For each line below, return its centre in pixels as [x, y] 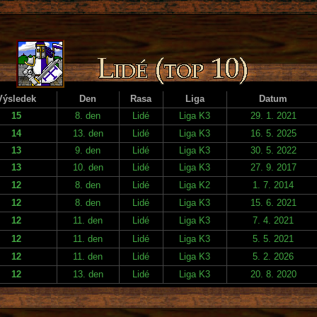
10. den [88, 167]
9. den [88, 150]
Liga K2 [195, 185]
